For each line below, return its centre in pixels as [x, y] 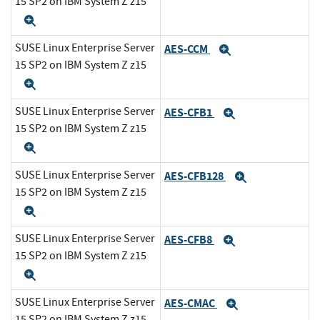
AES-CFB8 [189, 239]
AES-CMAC [191, 303]
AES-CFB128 [195, 176]
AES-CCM [187, 49]
